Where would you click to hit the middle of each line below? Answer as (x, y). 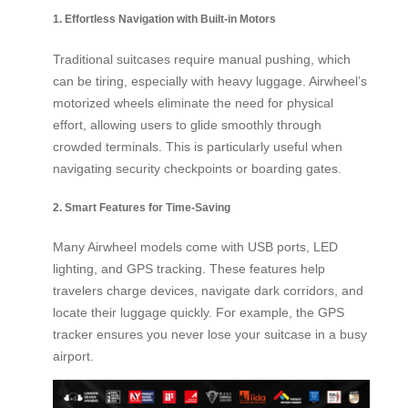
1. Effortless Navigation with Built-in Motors (164, 19)
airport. (73, 357)
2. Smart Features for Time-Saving (142, 208)
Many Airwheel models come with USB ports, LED (195, 247)
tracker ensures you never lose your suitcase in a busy (210, 335)
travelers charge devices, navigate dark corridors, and (208, 291)
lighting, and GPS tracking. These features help (189, 269)
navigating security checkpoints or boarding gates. (197, 168)
